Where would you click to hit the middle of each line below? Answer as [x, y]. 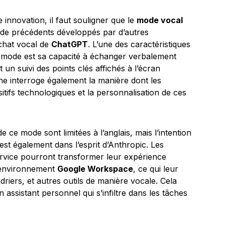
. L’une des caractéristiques [139, 44]
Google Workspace [95, 169]
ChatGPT [70, 44]
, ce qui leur [156, 169]
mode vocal [160, 20]
